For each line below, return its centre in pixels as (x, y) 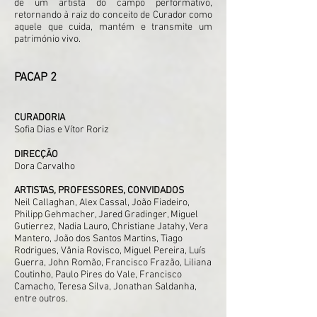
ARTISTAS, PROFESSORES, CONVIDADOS (99, 191)
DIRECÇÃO (36, 155)
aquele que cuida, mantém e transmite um (113, 27)
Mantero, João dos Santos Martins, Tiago (98, 239)
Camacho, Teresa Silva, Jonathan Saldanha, (105, 287)
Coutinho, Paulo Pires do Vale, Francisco (98, 275)
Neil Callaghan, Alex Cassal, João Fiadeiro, (102, 203)
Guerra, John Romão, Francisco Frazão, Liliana (113, 263)
